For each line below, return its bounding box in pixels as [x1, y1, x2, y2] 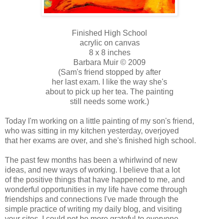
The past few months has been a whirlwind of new [5, 156, 177, 165]
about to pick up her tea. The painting [45, 88, 174, 96]
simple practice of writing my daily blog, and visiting [5, 205, 182, 214]
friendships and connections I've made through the [5, 195, 178, 204]
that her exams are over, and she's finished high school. [5, 136, 196, 145]
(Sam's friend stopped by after [58, 68, 161, 77]
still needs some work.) [70, 97, 149, 106]
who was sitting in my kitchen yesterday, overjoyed [5, 127, 179, 135]
